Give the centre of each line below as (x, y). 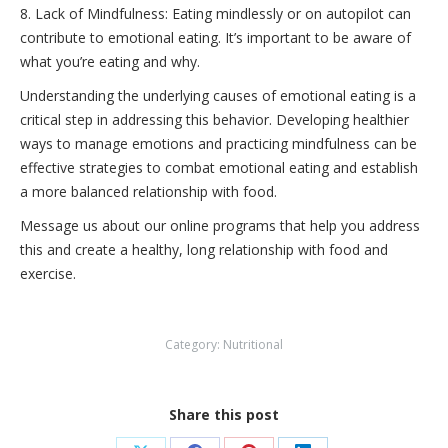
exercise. (48, 273)
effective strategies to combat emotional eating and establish (219, 167)
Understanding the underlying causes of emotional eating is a (218, 95)
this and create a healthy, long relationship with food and (204, 249)
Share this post (224, 414)
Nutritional (253, 344)
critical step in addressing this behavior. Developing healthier (214, 119)
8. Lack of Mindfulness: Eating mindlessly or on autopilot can (215, 13)
